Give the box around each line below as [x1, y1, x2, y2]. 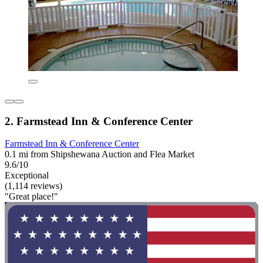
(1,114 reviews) [5, 181, 62, 191]
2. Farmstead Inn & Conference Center [5, 114, 193, 127]
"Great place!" [5, 191, 58, 202]
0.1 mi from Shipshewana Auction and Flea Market [5, 149, 194, 160]
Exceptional [5, 170, 49, 181]
